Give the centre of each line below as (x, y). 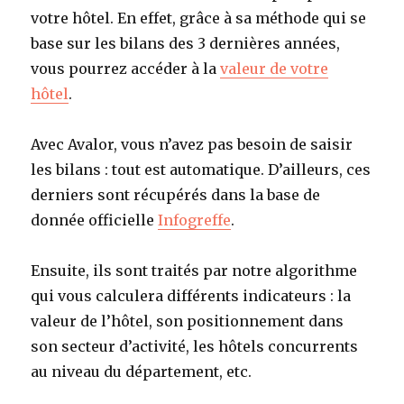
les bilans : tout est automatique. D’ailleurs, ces (201, 169)
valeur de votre (275, 68)
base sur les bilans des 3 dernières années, (186, 43)
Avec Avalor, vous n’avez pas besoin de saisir (192, 144)
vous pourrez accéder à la (126, 68)
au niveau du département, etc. (142, 371)
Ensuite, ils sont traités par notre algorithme (194, 270)
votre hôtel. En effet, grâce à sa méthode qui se (199, 18)
